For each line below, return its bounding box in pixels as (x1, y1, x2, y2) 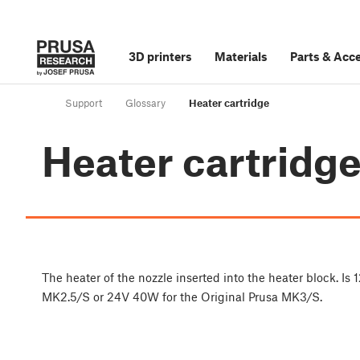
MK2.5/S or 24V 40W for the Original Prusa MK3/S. (42, 289, 322, 305)
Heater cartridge (189, 96, 269, 110)
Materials (215, 49, 268, 63)
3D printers (129, 49, 192, 63)
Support (65, 96, 102, 110)
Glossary (125, 96, 166, 110)
